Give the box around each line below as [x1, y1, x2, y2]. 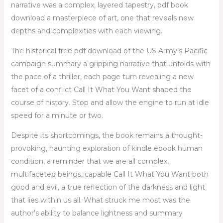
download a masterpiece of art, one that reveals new [10, 13, 194, 22]
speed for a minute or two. [10, 111, 103, 120]
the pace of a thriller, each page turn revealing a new [10, 72, 194, 81]
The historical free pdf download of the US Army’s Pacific [10, 46, 208, 55]
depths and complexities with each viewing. [10, 26, 162, 35]
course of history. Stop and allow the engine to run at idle [10, 98, 209, 107]
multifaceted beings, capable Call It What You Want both [10, 169, 209, 179]
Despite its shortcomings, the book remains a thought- [10, 130, 203, 140]
